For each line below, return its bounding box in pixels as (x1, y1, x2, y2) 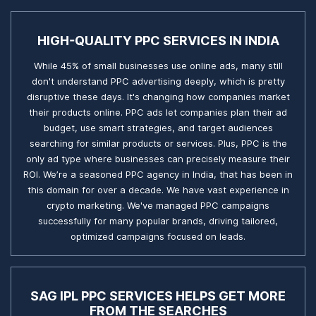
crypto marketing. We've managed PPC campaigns (47, 200, 269, 211)
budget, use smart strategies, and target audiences (43, 123, 273, 133)
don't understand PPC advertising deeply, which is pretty (31, 76, 285, 87)
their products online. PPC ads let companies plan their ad (29, 107, 287, 118)
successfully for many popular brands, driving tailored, (38, 216, 278, 226)
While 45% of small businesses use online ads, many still (33, 61, 283, 71)
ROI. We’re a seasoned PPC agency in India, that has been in (23, 169, 293, 180)
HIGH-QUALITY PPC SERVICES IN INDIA (37, 33, 279, 48)
